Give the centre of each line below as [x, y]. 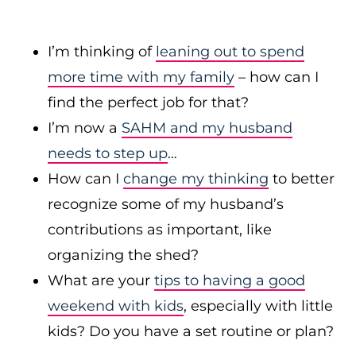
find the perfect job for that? [148, 103]
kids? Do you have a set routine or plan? [191, 331]
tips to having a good [230, 281]
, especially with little [258, 306]
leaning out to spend [230, 52]
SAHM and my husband [207, 128]
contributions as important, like [160, 230]
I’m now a [85, 128]
